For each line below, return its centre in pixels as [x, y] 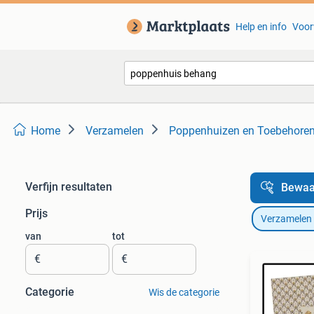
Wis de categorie [184, 292]
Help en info [261, 27]
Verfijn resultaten [69, 187]
